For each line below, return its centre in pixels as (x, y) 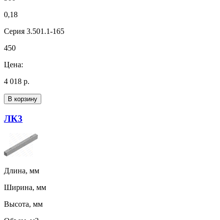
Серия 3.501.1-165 (34, 31)
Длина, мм (22, 171)
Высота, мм (23, 204)
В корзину (23, 99)
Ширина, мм (25, 188)
